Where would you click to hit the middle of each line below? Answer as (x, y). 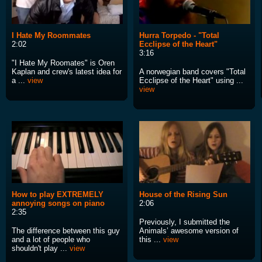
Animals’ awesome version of (189, 231)
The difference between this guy (66, 231)
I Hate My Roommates (51, 36)
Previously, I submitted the (185, 222)
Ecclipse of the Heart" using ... (191, 81)
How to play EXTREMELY (58, 195)
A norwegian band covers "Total (192, 72)
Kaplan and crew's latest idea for (67, 72)
